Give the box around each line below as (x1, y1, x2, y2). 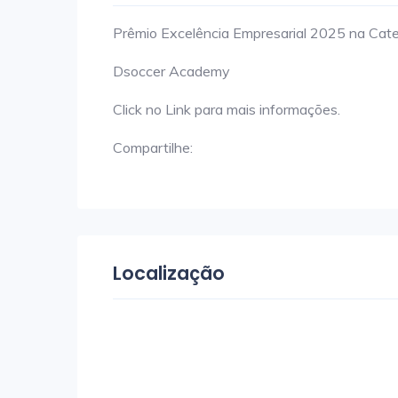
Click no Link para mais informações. (113, 99, 340, 118)
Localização (113, 259, 225, 286)
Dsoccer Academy (113, 61, 230, 80)
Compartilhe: (113, 138, 193, 156)
